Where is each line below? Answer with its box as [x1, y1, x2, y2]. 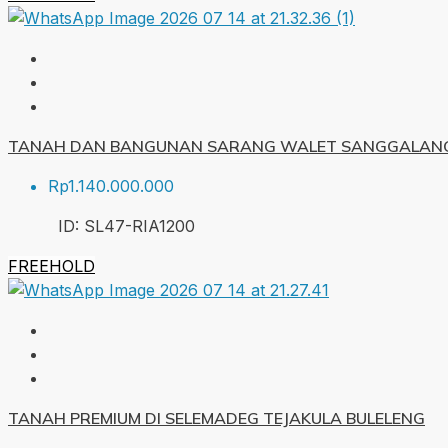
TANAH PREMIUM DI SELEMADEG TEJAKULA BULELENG [8, 408, 425, 429]
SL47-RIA [84, 216, 159, 237]
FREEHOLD [8, 256, 95, 277]
